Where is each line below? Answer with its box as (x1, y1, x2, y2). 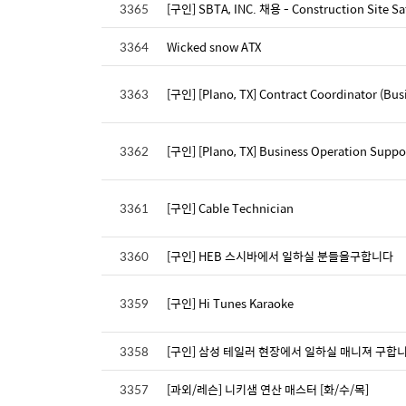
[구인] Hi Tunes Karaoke (167, 293, 294, 313)
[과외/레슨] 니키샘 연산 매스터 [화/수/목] (167, 379, 369, 399)
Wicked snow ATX (167, 36, 261, 56)
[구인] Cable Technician (167, 198, 294, 217)
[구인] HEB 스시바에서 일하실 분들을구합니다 (167, 246, 393, 266)
